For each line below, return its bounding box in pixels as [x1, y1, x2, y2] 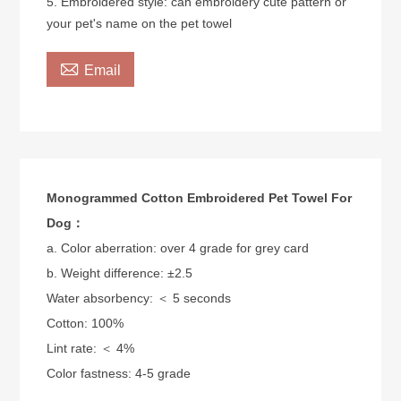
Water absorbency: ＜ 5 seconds [47, 290, 232, 305]
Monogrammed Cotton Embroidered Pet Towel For [47, 190, 353, 205]
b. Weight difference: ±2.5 [47, 265, 193, 280]
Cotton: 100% [47, 315, 124, 330]
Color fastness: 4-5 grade [47, 365, 192, 380]
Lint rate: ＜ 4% [47, 340, 135, 355]
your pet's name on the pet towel [47, 15, 233, 30]
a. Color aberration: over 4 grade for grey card [47, 240, 310, 255]
